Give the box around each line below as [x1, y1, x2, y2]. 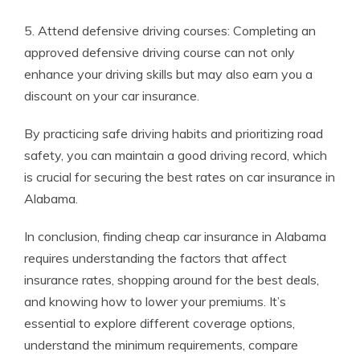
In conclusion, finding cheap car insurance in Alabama [24, 228, 326, 245]
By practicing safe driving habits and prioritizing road [24, 125, 323, 142]
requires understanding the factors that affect [24, 250, 287, 267]
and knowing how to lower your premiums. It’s [24, 293, 286, 310]
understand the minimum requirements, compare [24, 337, 298, 354]
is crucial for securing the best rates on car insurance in [24, 169, 335, 186]
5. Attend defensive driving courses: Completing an [24, 22, 316, 39]
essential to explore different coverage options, [24, 315, 295, 332]
